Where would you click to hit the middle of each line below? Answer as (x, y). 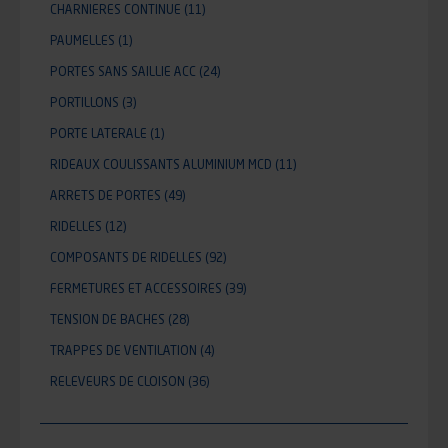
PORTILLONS (84, 102)
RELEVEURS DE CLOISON (117, 381)
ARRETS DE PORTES (105, 195)
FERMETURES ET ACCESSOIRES (136, 288)
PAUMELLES (82, 40)
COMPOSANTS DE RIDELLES (126, 257)
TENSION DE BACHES (107, 319)
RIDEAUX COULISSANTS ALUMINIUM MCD (161, 164)
